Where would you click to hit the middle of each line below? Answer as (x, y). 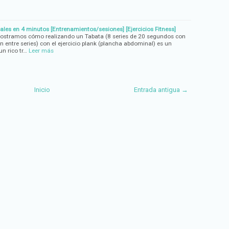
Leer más (41, 50)
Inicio (42, 89)
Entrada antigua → (161, 89)
